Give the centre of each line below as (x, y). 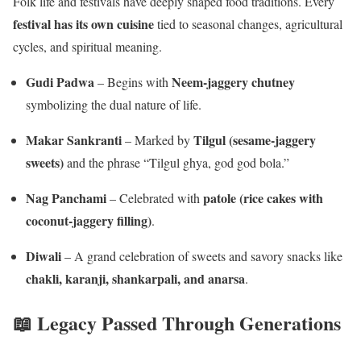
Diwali (44, 256)
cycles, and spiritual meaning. (87, 47)
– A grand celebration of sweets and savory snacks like (202, 256)
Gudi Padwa (60, 82)
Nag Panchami (66, 198)
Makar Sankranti (74, 140)
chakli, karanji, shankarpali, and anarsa (135, 279)
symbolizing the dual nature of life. (114, 105)
